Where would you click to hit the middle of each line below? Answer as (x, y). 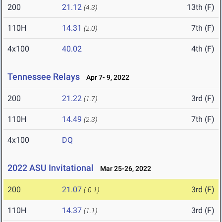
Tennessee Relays (44, 77)
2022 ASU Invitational (51, 168)
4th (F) (203, 49)
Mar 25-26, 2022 (123, 169)
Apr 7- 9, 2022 (106, 78)
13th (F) (201, 7)
